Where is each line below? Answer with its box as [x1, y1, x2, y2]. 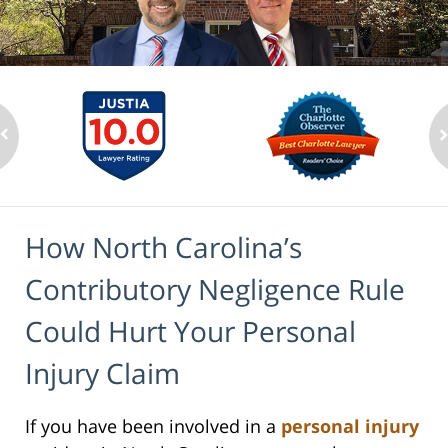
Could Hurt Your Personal [25, 312, 356, 351]
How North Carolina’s [25, 228, 302, 267]
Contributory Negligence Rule [25, 270, 405, 309]
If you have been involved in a [25, 413, 281, 438]
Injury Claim [25, 354, 180, 393]
